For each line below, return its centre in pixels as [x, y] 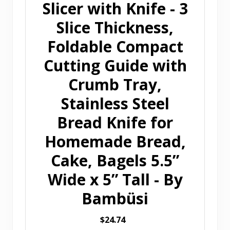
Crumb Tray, [115, 85]
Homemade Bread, [115, 142]
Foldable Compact [115, 47]
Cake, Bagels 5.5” [115, 161]
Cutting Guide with [115, 66]
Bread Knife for [115, 123]
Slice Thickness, [115, 28]
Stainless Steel [115, 104]
